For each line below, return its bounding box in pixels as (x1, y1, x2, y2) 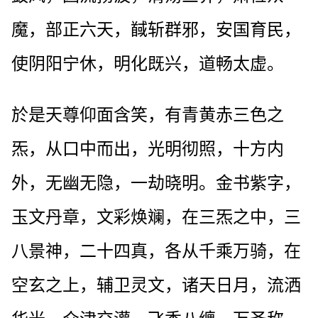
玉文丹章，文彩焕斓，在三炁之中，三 (11, 207, 301, 226)
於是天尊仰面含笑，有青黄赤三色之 (11, 105, 284, 124)
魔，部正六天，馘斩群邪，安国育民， (11, 20, 301, 39)
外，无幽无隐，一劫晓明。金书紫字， (11, 173, 301, 192)
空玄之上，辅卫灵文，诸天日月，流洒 (11, 275, 301, 295)
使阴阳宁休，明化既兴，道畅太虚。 (11, 54, 284, 73)
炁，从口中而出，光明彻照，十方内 (11, 139, 284, 158)
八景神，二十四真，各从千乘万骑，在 (11, 241, 301, 261)
